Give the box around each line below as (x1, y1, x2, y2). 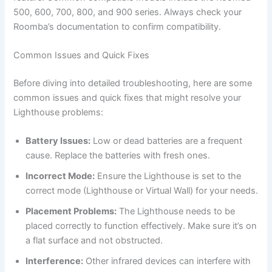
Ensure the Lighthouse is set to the (95, 171, 242, 182)
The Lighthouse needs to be (117, 206, 236, 217)
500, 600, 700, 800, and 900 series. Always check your (13, 6, 242, 18)
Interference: (25, 256, 84, 267)
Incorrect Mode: (25, 171, 95, 182)
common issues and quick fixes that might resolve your (13, 92, 242, 103)
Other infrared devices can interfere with (83, 256, 251, 267)
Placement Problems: (25, 206, 117, 217)
